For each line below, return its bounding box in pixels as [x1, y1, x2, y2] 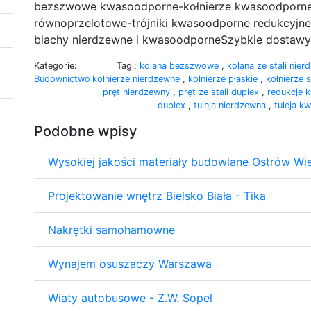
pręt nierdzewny [103, 86, 173, 97]
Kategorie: [34, 60, 77, 71]
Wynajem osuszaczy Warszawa [48, 256, 212, 271]
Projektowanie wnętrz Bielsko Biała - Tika [48, 188, 266, 203]
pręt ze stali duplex [178, 86, 262, 97]
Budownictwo [34, 73, 90, 84]
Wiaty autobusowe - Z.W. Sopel [48, 290, 212, 305]
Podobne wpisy [34, 122, 137, 140]
